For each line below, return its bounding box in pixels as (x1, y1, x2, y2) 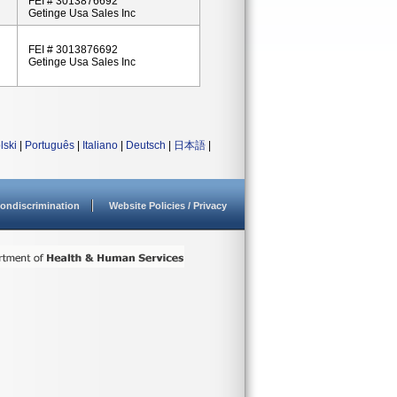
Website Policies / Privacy (109, 200, 227, 211)
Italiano (82, 139, 118, 152)
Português (25, 139, 74, 152)
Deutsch (126, 139, 166, 152)
